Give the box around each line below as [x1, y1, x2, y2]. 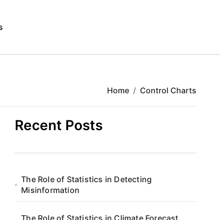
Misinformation [21, 185, 80, 195]
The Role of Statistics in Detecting [21, 174, 152, 184]
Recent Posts [15, 117, 103, 134]
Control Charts [140, 85, 196, 95]
